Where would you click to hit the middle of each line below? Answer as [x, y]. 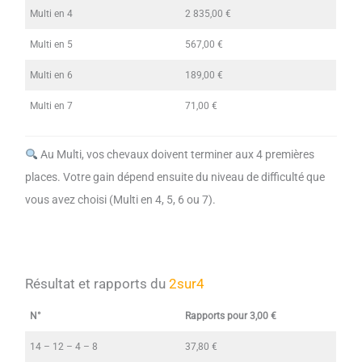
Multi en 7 [52, 106]
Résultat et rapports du [97, 283]
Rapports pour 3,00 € [231, 316]
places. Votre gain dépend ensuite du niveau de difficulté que [175, 177]
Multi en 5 [52, 45]
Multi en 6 [52, 76]
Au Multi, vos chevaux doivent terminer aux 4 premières [176, 154]
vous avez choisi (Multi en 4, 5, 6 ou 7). [121, 199]
